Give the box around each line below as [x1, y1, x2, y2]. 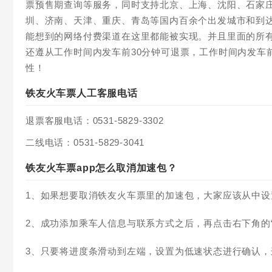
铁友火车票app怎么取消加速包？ [25, 162, 177, 173]
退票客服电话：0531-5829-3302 [25, 115, 164, 126]
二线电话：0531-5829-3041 [25, 137, 145, 148]
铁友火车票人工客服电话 [25, 87, 138, 98]
